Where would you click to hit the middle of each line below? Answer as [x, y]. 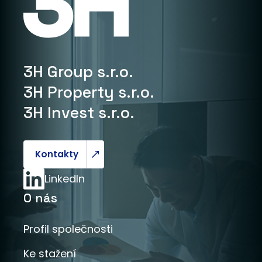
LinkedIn [65, 179]
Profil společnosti [68, 229]
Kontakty [57, 154]
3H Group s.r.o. [78, 72]
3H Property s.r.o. [89, 92]
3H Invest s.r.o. [79, 113]
